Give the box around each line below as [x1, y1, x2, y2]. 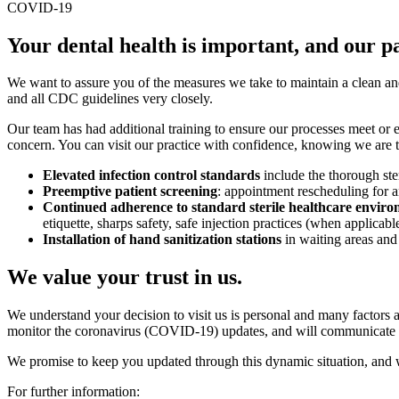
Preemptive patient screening [43, 183, 217, 199]
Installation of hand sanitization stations [43, 232, 281, 248]
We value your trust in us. [7, 265, 242, 289]
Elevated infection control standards [43, 167, 260, 183]
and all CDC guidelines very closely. [7, 91, 213, 107]
